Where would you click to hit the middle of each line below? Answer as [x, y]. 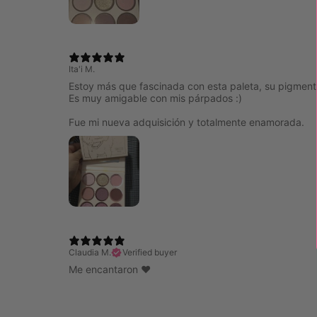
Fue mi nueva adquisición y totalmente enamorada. [187, 122]
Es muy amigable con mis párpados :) [156, 98]
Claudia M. [90, 252]
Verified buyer [150, 252]
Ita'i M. [82, 69]
